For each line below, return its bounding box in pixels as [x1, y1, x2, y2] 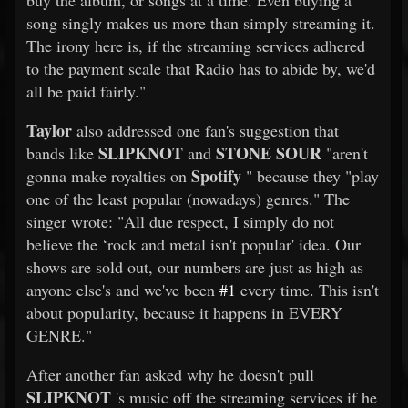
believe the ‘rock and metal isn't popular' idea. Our [26, 233, 361, 255]
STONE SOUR [216, 141, 321, 165]
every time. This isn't [236, 279, 379, 301]
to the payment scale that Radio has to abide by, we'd [26, 57, 375, 79]
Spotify [191, 164, 241, 188]
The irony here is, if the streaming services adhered [26, 35, 365, 56]
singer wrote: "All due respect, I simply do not [26, 210, 334, 232]
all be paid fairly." [26, 80, 146, 102]
